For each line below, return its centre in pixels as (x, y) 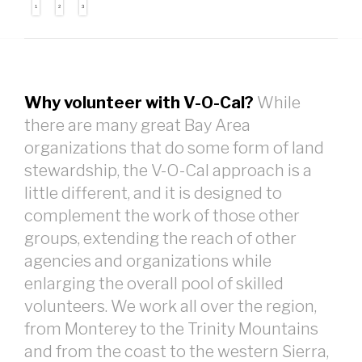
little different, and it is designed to (153, 193)
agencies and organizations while (148, 261)
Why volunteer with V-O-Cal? (139, 102)
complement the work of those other (162, 215)
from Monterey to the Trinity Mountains (171, 328)
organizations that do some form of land (174, 147)
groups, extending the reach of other (160, 238)
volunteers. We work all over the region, (170, 306)
